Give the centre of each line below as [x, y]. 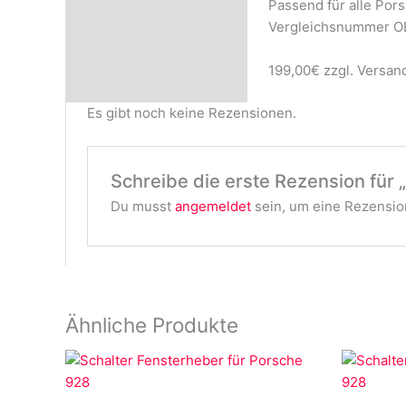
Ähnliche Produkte [152, 324]
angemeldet [213, 206]
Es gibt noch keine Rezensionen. [191, 112]
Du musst [142, 206]
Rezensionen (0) [130, 26]
